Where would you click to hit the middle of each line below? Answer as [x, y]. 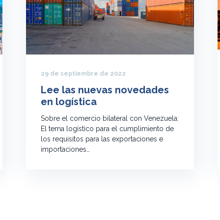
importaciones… [65, 150]
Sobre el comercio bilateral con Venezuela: [110, 119]
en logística [69, 102]
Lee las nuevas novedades [105, 90]
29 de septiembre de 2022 [83, 74]
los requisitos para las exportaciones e [102, 139]
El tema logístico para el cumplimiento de [107, 129]
